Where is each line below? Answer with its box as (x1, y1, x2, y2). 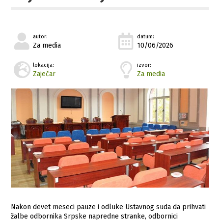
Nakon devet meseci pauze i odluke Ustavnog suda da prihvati (11, 202, 206, 211)
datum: (137, 33, 155, 40)
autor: (33, 33, 48, 40)
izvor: (137, 61, 152, 68)
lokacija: (33, 61, 55, 68)
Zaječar (33, 69, 56, 78)
